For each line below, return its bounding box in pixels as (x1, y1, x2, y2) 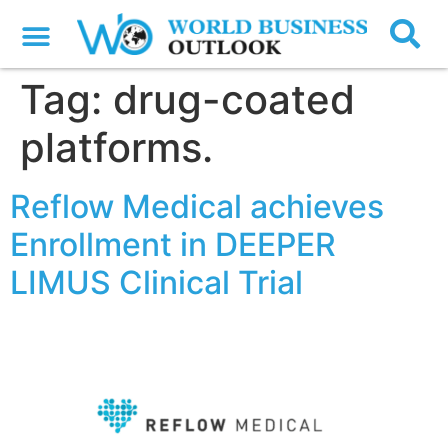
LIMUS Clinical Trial (10, 263, 303, 303)
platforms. (20, 123, 213, 173)
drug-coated (113, 75, 355, 125)
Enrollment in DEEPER (10, 225, 336, 265)
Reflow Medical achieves (10, 187, 384, 227)
